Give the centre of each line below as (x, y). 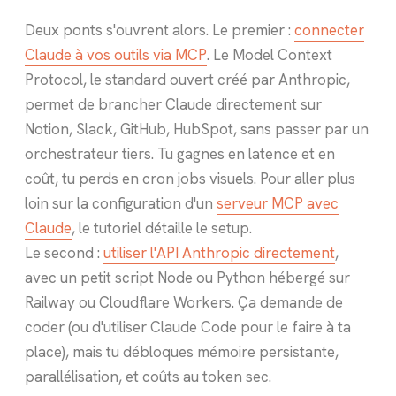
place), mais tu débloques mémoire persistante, (182, 351)
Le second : (64, 252)
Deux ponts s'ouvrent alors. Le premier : (160, 30)
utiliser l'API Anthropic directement (219, 252)
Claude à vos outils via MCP (116, 54)
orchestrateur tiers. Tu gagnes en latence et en (180, 153)
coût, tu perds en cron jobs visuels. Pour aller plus (190, 178)
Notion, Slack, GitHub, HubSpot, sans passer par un (197, 129)
